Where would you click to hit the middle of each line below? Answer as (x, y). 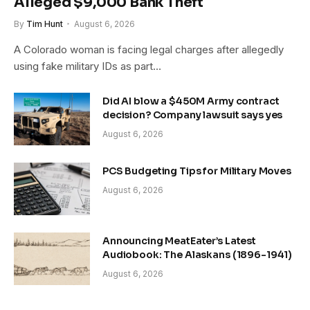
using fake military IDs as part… (88, 66)
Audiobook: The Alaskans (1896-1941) (198, 254)
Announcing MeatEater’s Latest (179, 240)
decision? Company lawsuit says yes (193, 115)
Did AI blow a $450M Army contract (191, 101)
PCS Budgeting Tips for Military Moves (197, 171)
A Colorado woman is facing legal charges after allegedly (149, 49)
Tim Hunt (45, 24)
